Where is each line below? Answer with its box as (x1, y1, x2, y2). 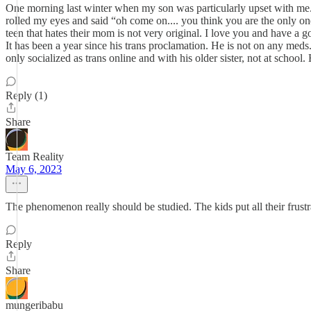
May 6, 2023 (6, 163, 62, 175)
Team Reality (6, 151, 64, 162)
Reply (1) (6, 90, 47, 101)
